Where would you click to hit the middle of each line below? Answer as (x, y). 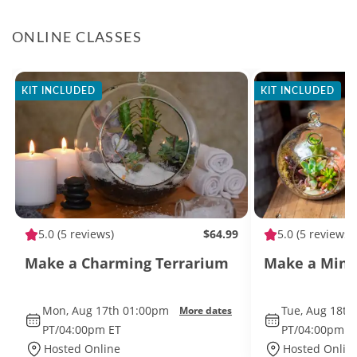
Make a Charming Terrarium (127, 263)
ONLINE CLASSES (77, 37)
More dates (206, 310)
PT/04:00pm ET (82, 330)
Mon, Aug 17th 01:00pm (106, 310)
